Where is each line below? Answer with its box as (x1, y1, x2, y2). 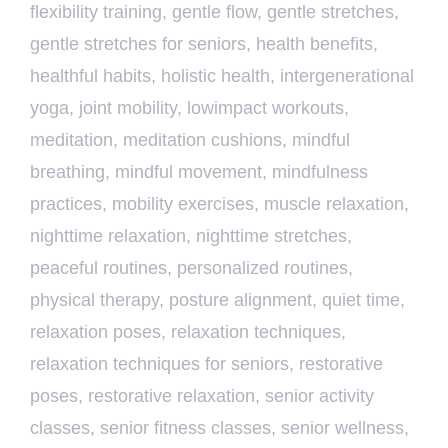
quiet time (322, 290, 400, 311)
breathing (30, 162, 105, 183)
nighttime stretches (196, 226, 347, 247)
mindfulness (272, 162, 368, 183)
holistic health (161, 66, 270, 87)
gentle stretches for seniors (30, 34, 246, 55)
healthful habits (30, 66, 151, 87)
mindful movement (115, 162, 262, 183)
